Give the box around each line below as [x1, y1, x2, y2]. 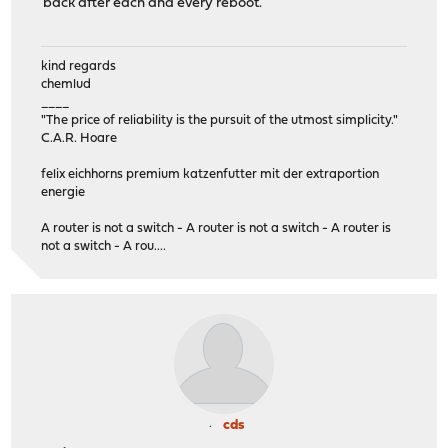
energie [41, 185, 86, 199]
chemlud [41, 77, 92, 91]
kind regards [41, 59, 117, 73]
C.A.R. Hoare [41, 131, 118, 145]
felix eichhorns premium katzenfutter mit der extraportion [41, 167, 380, 181]
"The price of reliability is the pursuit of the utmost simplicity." [41, 113, 399, 127]
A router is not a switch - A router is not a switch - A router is [41, 221, 392, 235]
